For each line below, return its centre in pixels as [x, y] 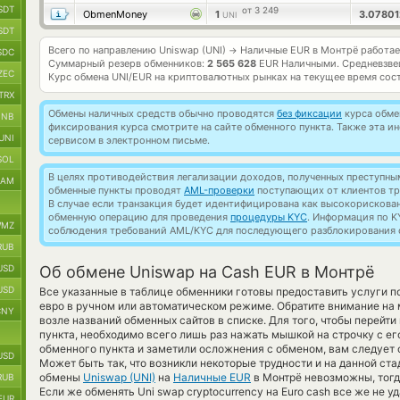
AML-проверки [219, 190]
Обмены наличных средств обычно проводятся [162, 113]
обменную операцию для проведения [139, 217]
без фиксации [309, 113]
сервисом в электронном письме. [129, 140]
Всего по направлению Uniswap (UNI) [138, 50]
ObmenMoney [115, 14]
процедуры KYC [269, 217]
